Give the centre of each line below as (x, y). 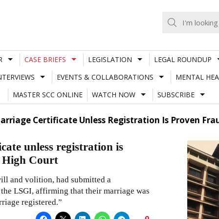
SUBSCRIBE (176, 94)
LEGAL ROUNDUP (183, 59)
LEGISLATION (110, 59)
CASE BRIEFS (45, 59)
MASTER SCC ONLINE (47, 94)
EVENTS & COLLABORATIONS (105, 77)
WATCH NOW (113, 94)
